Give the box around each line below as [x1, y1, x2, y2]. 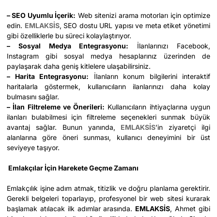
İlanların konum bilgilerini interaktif [89, 72, 210, 80]
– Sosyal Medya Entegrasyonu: [7, 42, 129, 50]
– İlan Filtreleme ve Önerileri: [7, 103, 105, 111]
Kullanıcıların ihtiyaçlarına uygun [105, 103, 211, 111]
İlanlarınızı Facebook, [128, 42, 211, 50]
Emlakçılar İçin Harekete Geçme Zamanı [7, 164, 139, 172]
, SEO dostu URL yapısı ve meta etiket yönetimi [59, 21, 211, 30]
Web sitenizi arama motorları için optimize [76, 11, 211, 19]
